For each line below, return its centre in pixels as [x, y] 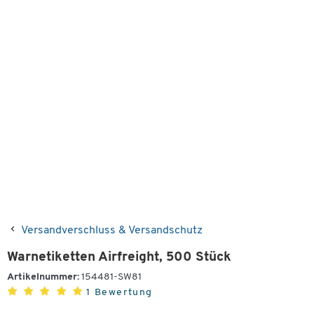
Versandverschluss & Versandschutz [112, 231]
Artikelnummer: [43, 277]
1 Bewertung [120, 293]
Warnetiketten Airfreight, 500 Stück [119, 258]
